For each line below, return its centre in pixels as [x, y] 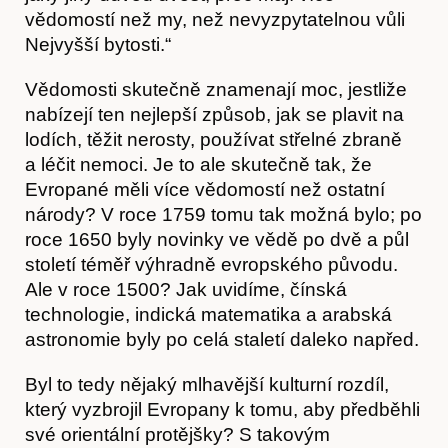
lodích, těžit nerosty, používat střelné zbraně [213, 139]
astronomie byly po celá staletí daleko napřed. [222, 339]
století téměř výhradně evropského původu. [211, 264]
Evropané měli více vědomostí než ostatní [205, 189]
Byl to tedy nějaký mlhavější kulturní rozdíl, [207, 384]
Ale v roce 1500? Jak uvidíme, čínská [186, 289]
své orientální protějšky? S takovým [177, 434]
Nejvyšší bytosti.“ [98, 44]
